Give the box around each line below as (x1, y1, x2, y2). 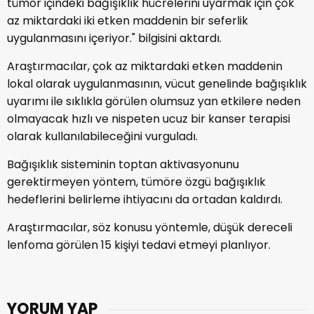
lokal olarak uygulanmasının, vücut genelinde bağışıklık (7, 76, 307, 92)
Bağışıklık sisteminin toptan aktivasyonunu (7, 156, 239, 172)
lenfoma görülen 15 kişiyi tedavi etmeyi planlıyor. (7, 237, 271, 253)
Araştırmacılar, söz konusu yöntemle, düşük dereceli (7, 219, 292, 235)
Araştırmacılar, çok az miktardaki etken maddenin (7, 58, 282, 74)
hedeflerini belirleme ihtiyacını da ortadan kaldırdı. (7, 191, 282, 207)
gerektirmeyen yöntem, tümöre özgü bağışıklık (7, 174, 266, 190)
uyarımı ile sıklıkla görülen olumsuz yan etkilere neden (7, 93, 301, 109)
